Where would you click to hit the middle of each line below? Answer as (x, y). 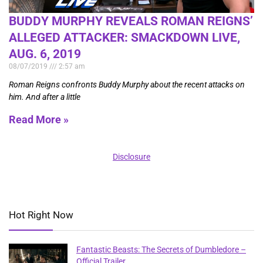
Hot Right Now (41, 215)
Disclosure (131, 156)
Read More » (39, 119)
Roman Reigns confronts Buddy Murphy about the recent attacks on (127, 84)
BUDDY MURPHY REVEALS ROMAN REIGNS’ (131, 21)
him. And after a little (45, 97)
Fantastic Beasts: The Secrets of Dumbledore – (161, 249)
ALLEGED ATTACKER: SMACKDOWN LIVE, (124, 37)
